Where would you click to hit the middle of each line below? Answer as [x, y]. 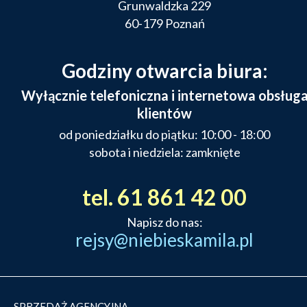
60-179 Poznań [164, 24]
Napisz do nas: [164, 222]
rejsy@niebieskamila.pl [164, 240]
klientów [164, 113]
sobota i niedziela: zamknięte [164, 152]
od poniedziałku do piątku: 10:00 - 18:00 [164, 135]
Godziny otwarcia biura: [164, 71]
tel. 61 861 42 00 [164, 197]
